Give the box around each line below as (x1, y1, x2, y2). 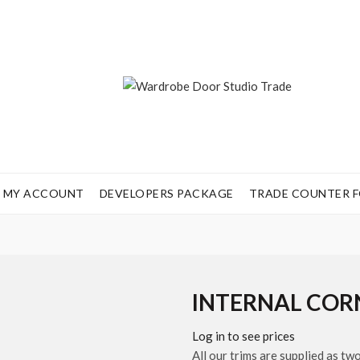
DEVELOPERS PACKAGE (99, 186, 234, 200)
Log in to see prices (192, 329, 295, 343)
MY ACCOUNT (2, 186, 84, 200)
